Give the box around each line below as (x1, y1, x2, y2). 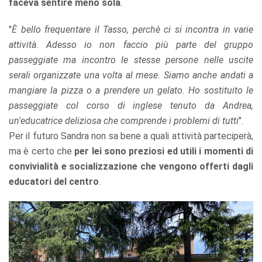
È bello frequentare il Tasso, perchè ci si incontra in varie (12, 23, 253, 35)
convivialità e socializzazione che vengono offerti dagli (9, 160, 253, 172)
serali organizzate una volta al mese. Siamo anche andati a (9, 69, 253, 81)
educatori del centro (9, 175, 99, 187)
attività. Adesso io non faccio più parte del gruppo (9, 39, 253, 50)
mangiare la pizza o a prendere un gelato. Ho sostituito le (9, 84, 253, 96)
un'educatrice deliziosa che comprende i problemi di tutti (9, 115, 239, 126)
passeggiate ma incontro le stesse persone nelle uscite (9, 54, 253, 65)
